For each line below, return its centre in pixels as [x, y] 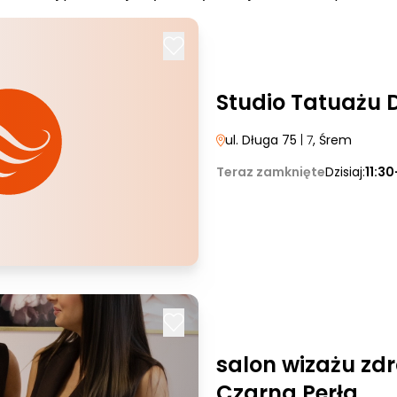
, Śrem [332, 140]
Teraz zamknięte [271, 172]
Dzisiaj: [345, 172]
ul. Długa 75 [261, 140]
